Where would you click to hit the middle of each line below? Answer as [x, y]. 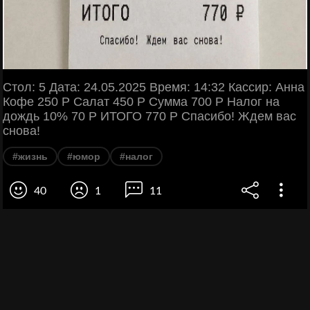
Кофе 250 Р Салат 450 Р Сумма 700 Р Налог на [141, 101]
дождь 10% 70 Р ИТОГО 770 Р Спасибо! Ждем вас [149, 116]
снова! [21, 130]
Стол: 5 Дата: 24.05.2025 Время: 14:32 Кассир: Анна [154, 87]
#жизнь [30, 156]
